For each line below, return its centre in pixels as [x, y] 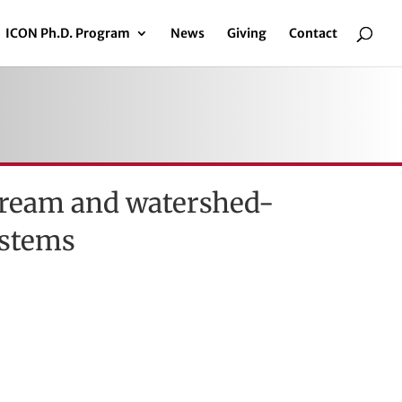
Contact [313, 33]
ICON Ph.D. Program [68, 33]
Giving [247, 33]
